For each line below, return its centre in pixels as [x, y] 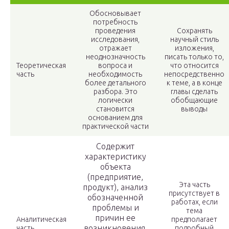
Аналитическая [41, 220]
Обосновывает [115, 14]
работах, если [194, 202]
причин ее [115, 218]
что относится [194, 66]
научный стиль [194, 40]
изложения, [194, 48]
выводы [194, 109]
